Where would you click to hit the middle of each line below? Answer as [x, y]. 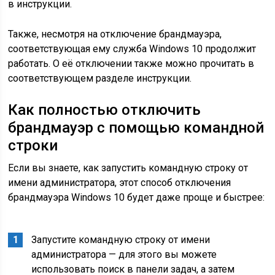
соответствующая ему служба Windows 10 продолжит [132, 49]
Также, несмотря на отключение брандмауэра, [115, 34]
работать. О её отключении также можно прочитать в [131, 64]
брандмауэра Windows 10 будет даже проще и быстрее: [137, 198]
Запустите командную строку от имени [121, 240]
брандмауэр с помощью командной [136, 128]
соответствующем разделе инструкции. [100, 79]
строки [33, 146]
